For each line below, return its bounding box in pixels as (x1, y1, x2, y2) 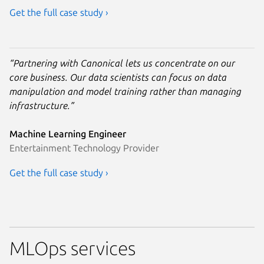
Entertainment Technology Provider (9, 142, 159, 153)
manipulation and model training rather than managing (9, 85, 242, 97)
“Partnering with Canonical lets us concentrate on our (9, 57, 235, 68)
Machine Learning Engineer (9, 128, 126, 139)
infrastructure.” (9, 100, 74, 111)
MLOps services (9, 237, 136, 259)
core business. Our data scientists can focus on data (9, 71, 227, 82)
